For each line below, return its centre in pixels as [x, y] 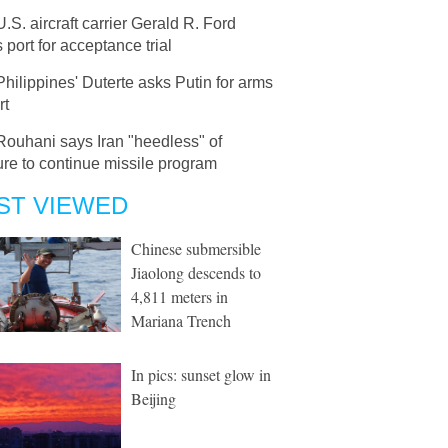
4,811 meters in [179, 296]
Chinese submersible [196, 248]
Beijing [153, 398]
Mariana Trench [181, 320]
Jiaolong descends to [196, 272]
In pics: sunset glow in [201, 374]
